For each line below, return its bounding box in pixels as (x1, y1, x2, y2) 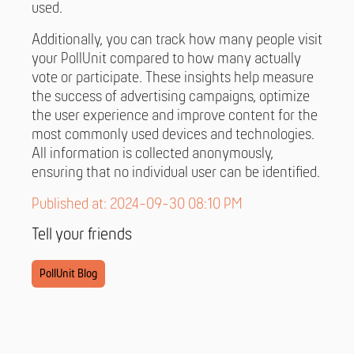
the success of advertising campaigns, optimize (32, 89, 310, 106)
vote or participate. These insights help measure (32, 70, 314, 87)
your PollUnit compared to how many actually (32, 51, 301, 68)
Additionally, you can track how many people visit (32, 32, 322, 49)
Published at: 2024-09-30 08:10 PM (32, 197, 243, 213)
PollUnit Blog (40, 268, 97, 281)
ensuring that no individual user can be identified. (32, 165, 320, 182)
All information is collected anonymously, (32, 146, 273, 163)
